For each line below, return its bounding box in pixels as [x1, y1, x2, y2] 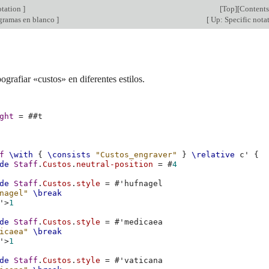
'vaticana [119, 256, 163, 265]
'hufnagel [119, 179, 163, 189]
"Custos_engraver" [95, 150, 178, 160]
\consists [47, 150, 91, 160]
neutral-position [76, 160, 154, 169]
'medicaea [119, 217, 163, 227]
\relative [192, 150, 235, 160]
